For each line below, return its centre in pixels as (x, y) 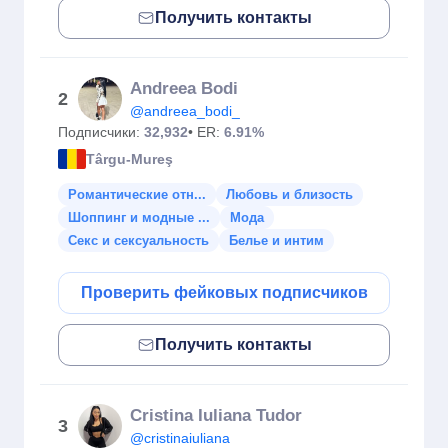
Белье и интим (276, 240)
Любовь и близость (289, 194)
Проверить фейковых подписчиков (224, 292)
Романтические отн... (137, 194)
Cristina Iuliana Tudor (216, 415)
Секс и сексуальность (138, 240)
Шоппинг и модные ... (139, 217)
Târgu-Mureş (129, 158)
